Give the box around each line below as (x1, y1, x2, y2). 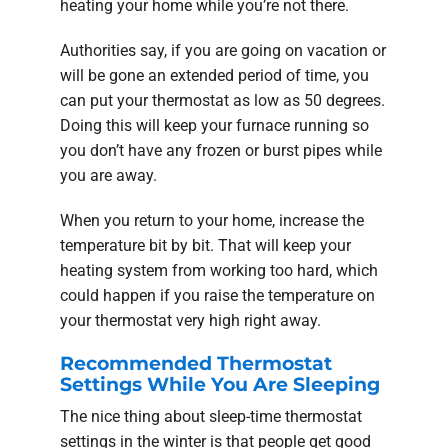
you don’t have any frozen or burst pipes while (60, 140, 382, 160)
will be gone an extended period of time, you (60, 65, 369, 85)
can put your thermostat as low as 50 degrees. (60, 90, 385, 110)
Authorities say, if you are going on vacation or (60, 40, 386, 60)
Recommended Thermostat (60, 350, 332, 375)
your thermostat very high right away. (60, 310, 321, 330)
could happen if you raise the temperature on (60, 285, 375, 305)
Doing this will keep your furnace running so (60, 115, 369, 135)
